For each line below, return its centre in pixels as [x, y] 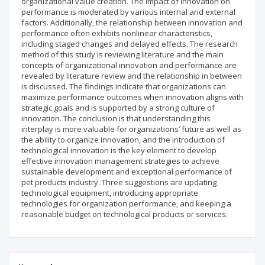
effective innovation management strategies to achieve [120, 161]
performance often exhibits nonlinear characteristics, [117, 33]
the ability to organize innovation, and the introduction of [123, 140]
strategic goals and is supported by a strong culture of [118, 108]
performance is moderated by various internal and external [128, 12]
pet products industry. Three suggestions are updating [119, 182]
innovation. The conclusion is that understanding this [116, 118]
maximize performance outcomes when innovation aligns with [132, 97]
